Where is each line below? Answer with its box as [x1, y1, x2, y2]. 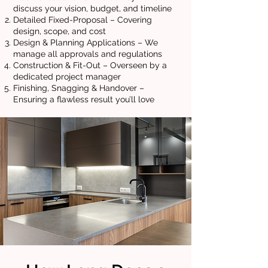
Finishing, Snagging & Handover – [13, 83, 144, 93]
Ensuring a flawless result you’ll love [13, 95, 154, 104]
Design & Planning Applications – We [13, 38, 158, 47]
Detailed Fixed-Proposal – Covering [13, 15, 152, 25]
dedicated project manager [13, 72, 121, 81]
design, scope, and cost [13, 26, 106, 36]
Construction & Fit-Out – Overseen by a [13, 60, 167, 70]
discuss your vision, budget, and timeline [13, 4, 172, 13]
